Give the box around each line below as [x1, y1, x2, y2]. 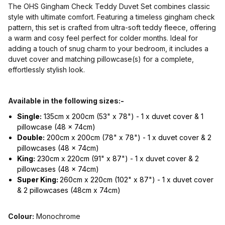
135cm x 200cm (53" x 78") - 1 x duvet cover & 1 [42, 111, 203, 121]
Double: [17, 133, 45, 142]
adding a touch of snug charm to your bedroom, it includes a [8, 44, 208, 53]
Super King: [17, 175, 60, 184]
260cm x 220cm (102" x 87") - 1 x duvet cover [60, 175, 213, 184]
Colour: [8, 211, 34, 220]
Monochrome [34, 211, 80, 220]
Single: [17, 111, 42, 121]
